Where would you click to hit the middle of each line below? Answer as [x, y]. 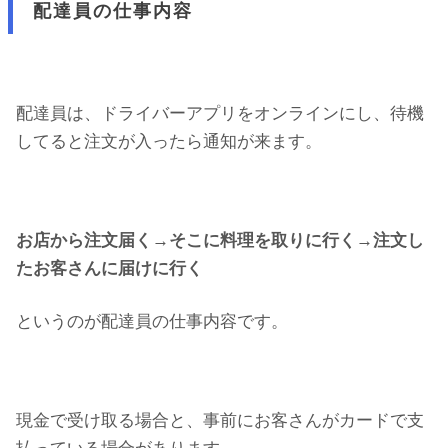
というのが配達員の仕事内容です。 [152, 322]
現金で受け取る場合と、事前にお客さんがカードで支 [220, 421]
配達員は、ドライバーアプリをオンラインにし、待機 [220, 113]
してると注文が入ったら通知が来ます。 [169, 141]
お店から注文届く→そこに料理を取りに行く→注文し [220, 240]
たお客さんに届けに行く [109, 268]
